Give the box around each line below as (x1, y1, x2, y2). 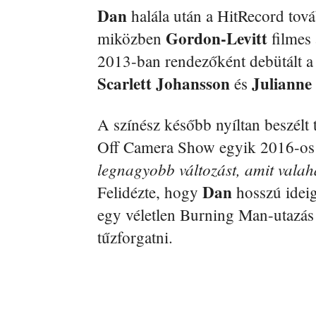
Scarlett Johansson (97, 71, 230, 96)
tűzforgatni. (97, 226, 173, 248)
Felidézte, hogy (97, 181, 202, 203)
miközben (97, 28, 166, 49)
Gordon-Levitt (166, 26, 267, 51)
